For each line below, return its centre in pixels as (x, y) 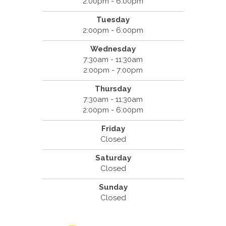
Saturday (113, 158)
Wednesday (113, 49)
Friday (113, 129)
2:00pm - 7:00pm (113, 70)
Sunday (113, 187)
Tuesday (113, 20)
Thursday (113, 89)
